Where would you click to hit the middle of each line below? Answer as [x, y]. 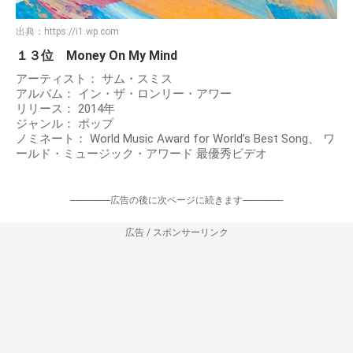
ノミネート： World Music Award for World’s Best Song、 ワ [175, 138]
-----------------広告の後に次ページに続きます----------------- [176, 200]
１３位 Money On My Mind [97, 55]
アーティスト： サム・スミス [94, 78]
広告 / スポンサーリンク [176, 232]
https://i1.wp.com [82, 31]
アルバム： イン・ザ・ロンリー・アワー [124, 93]
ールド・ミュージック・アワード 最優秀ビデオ [141, 153]
